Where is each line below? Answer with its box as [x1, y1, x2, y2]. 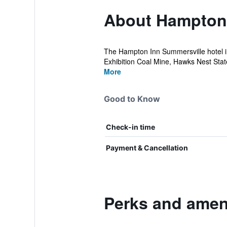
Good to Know [103, 94, 160, 104]
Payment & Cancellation [105, 143, 188, 152]
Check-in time [105, 123, 155, 131]
